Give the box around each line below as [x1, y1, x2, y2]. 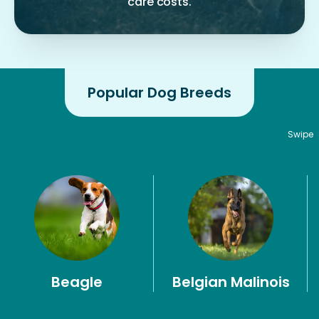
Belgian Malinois [172, 272, 290, 292]
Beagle [51, 272, 103, 292]
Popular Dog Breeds [88, 83, 231, 103]
